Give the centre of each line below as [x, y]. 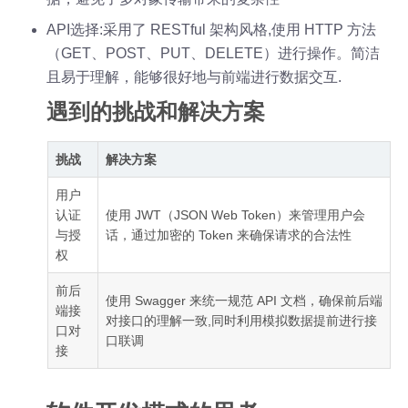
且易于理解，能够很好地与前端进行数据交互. [194, 76]
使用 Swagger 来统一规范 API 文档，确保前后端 [244, 300]
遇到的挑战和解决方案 [156, 111]
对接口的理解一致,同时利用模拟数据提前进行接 [241, 320]
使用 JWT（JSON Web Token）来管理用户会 [235, 214]
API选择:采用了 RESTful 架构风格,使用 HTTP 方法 [212, 29]
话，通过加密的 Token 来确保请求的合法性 [228, 235]
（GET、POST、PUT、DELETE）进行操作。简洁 [214, 53]
